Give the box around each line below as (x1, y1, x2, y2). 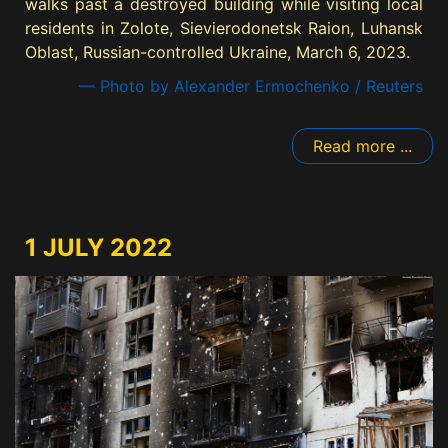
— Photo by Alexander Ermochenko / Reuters (79, 76, 423, 97)
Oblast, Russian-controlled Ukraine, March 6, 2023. (25, 42, 410, 63)
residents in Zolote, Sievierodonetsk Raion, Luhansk (25, 18, 423, 39)
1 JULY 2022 (25, 233, 172, 263)
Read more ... (313, 136, 412, 157)
